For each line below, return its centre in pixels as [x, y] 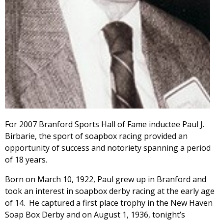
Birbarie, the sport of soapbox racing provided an [96, 136]
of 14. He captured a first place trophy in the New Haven [109, 203]
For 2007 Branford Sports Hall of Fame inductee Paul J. [105, 124]
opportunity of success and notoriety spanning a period [108, 148]
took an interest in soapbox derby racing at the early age [110, 191]
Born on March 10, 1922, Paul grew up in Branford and [106, 179]
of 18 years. [26, 159]
